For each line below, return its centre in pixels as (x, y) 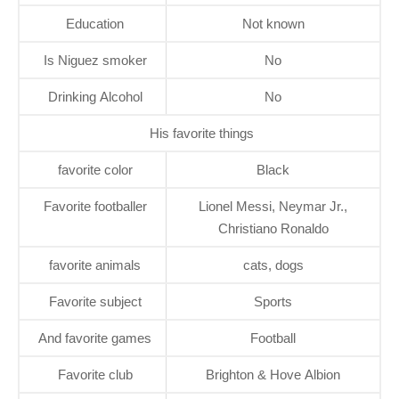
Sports (273, 301)
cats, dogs (273, 265)
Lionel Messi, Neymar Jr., (273, 206)
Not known (273, 23)
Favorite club (95, 374)
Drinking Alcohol (95, 96)
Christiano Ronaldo (273, 228)
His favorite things (202, 133)
